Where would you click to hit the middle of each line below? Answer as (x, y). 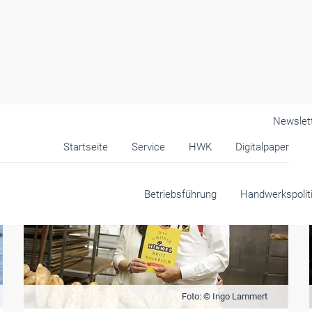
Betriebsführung (180, 194)
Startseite (85, 147)
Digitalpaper (262, 147)
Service (148, 147)
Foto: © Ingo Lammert (224, 296)
